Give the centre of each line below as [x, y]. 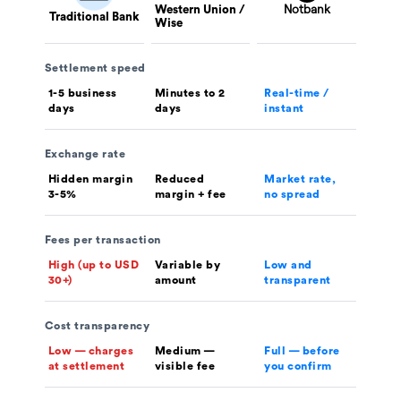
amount [175, 281]
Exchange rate [85, 154]
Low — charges [91, 351]
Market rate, [300, 179]
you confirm [298, 367]
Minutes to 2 [190, 94]
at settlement [86, 367]
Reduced [179, 179]
